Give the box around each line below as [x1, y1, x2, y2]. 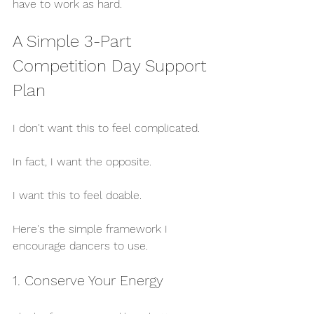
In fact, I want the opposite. [13, 155, 151, 169]
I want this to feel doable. [13, 189, 142, 203]
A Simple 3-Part [13, 32, 136, 52]
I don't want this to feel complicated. [13, 121, 200, 135]
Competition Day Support [13, 56, 211, 76]
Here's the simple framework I [13, 222, 171, 236]
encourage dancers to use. [13, 239, 148, 253]
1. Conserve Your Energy [13, 272, 163, 289]
